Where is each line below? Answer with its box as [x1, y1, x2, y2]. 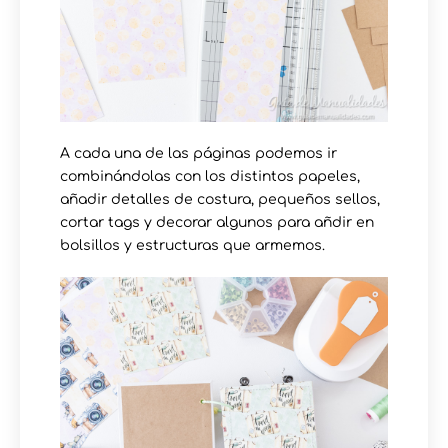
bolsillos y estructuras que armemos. [60, 238, 325, 254]
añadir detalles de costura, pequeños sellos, [60, 192, 380, 208]
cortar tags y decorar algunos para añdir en [60, 215, 374, 231]
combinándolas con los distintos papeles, [60, 169, 360, 185]
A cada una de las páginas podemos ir [60, 146, 337, 162]
